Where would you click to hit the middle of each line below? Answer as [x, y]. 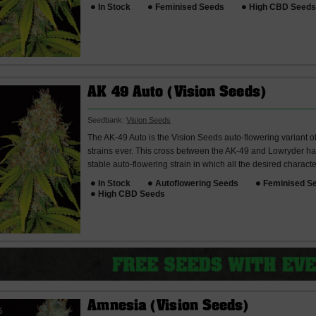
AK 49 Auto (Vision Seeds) [177, 93]
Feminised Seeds [190, 7]
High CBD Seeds [132, 194]
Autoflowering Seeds [197, 183]
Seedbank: [107, 120]
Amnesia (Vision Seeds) [169, 306]
